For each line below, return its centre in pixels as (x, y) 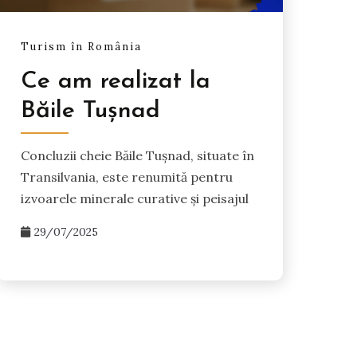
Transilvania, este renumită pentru (126, 177)
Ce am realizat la (115, 81)
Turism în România (81, 46)
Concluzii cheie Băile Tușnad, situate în (137, 155)
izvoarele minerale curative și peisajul (134, 198)
